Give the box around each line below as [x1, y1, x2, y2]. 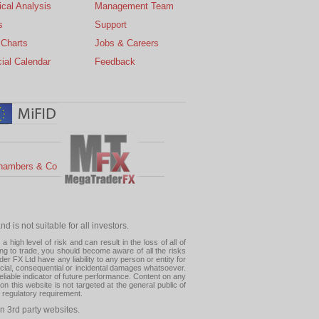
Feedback [95, 56, 135, 67]
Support [95, 19, 127, 30]
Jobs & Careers [95, 37, 159, 48]
